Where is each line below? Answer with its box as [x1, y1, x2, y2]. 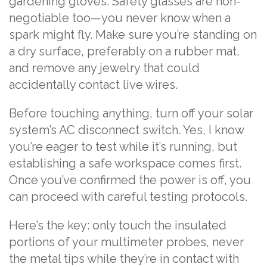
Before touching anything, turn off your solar [9, 106, 253, 121]
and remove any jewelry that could [9, 61, 200, 76]
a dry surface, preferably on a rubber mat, [9, 44, 240, 59]
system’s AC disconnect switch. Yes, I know [9, 123, 244, 138]
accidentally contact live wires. [9, 77, 178, 92]
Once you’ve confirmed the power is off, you [9, 173, 251, 188]
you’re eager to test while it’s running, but [9, 139, 237, 154]
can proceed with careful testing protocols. [9, 190, 247, 204]
